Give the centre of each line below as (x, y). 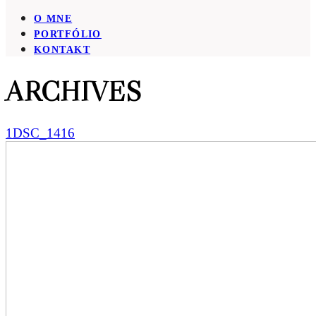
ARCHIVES (73, 91)
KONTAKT (62, 50)
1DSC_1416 (40, 133)
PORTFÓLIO (68, 34)
